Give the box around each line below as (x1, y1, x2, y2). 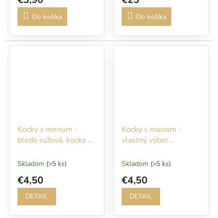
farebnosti (122, 145, 157, 156)
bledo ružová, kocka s (18, 134, 91, 145)
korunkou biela (18, 145, 69, 156)
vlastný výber (122, 134, 168, 145)
